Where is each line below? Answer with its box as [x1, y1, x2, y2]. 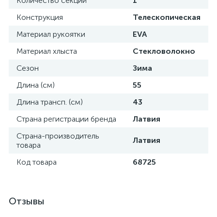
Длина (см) [16, 80, 55, 90]
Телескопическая [133, 13, 201, 22]
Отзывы [9, 195, 45, 207]
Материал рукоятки [16, 30, 85, 39]
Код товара [16, 157, 57, 167]
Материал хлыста [16, 46, 77, 56]
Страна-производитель [16, 131, 99, 140]
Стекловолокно [133, 46, 195, 56]
